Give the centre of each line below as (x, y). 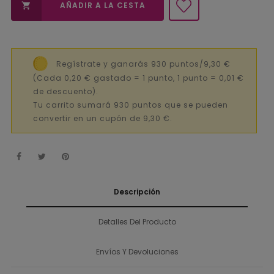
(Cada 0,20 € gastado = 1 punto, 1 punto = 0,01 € (139, 78)
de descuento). (66, 92)
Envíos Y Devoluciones (137, 251)
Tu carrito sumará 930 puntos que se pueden (131, 105)
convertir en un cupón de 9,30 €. (103, 119)
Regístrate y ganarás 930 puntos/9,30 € (143, 64)
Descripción (137, 191)
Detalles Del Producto (137, 221)
